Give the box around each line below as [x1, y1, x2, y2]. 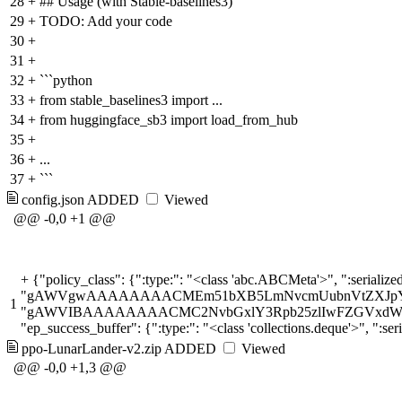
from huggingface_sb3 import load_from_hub [39, 111, 298, 127]
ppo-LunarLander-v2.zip [22, 340, 162, 356]
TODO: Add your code [39, 13, 172, 29]
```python [39, 72, 92, 88]
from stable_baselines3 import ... [39, 92, 223, 108]
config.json [22, 191, 84, 207]
